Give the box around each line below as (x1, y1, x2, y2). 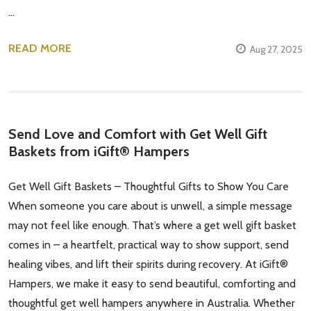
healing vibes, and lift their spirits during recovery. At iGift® (8, 258, 288, 271)
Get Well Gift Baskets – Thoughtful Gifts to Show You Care (8, 180, 289, 194)
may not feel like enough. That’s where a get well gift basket (8, 219, 296, 233)
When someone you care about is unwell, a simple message (8, 199, 292, 213)
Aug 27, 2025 (250, 43, 303, 56)
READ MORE (8, 42, 72, 56)
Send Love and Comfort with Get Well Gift (8, 126, 267, 143)
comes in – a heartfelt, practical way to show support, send (8, 238, 289, 252)
